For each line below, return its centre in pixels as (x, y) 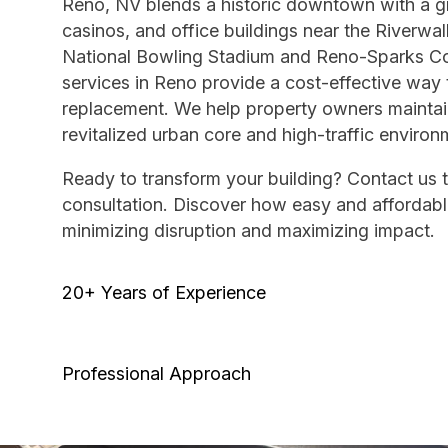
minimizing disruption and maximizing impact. (248, 230)
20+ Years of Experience (163, 292)
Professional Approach (156, 374)
